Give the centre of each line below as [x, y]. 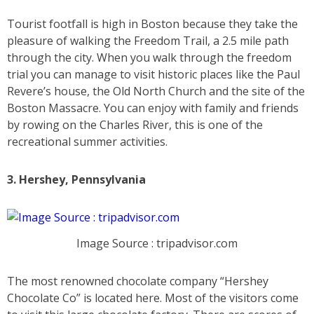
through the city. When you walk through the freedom [149, 58]
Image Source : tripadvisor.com [157, 243]
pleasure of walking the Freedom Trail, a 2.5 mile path [148, 41]
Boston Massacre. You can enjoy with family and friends [153, 108]
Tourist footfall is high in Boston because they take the [152, 24]
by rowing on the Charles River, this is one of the [135, 125]
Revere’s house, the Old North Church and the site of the [156, 91]
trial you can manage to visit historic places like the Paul [153, 75]
